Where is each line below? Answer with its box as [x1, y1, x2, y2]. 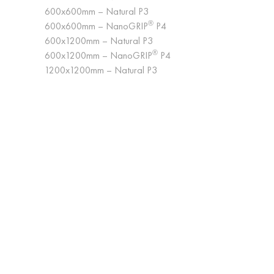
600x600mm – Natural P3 [45, 5, 149, 18]
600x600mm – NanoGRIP [45, 20, 148, 32]
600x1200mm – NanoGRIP [45, 49, 152, 62]
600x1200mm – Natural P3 [45, 34, 153, 47]
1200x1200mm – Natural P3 [45, 64, 157, 76]
